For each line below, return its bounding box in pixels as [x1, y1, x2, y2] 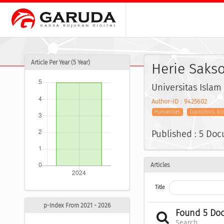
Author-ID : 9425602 [151, 97, 207, 105]
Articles [150, 161, 170, 168]
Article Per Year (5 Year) [31, 59, 90, 66]
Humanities [154, 109, 181, 115]
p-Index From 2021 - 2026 [43, 202, 111, 209]
